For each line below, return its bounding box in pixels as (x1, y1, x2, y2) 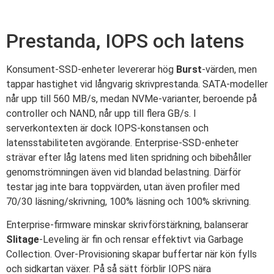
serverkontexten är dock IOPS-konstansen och (6, 122, 209, 135)
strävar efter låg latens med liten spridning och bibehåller (6, 152, 251, 164)
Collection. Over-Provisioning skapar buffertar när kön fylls (6, 248, 257, 261)
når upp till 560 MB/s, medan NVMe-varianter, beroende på (6, 93, 257, 105)
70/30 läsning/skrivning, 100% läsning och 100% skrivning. (6, 196, 251, 208)
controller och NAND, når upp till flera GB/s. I (6, 108, 196, 120)
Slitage (6, 234, 39, 246)
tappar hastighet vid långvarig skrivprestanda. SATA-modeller (6, 78, 268, 91)
